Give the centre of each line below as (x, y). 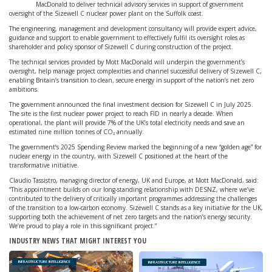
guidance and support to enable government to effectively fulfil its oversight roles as (127, 38)
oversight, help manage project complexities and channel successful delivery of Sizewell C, (135, 71)
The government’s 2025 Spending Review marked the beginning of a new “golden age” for (135, 147)
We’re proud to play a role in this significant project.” (83, 226)
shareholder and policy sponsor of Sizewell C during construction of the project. (121, 47)
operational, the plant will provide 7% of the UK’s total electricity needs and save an (127, 123)
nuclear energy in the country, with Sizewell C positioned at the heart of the (118, 156)
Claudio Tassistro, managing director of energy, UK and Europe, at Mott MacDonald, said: (134, 180)
